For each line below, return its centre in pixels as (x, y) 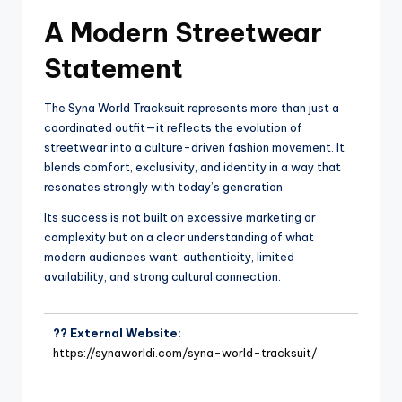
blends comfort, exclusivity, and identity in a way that (192, 167)
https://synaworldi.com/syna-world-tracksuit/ (185, 353)
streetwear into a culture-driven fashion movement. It (194, 148)
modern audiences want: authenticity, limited (169, 257)
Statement (114, 69)
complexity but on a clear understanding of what (179, 237)
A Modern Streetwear (183, 33)
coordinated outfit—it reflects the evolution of (173, 128)
